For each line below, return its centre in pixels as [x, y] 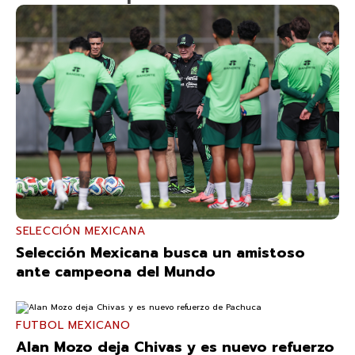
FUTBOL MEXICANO [73, 326]
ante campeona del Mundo [116, 272]
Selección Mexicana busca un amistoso [160, 253]
